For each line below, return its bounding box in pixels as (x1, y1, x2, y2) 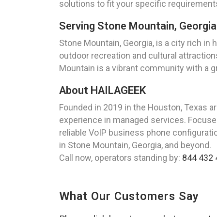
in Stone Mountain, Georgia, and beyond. (59, 140, 211, 151)
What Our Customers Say (59, 189, 199, 203)
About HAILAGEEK (59, 84, 146, 97)
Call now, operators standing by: (59, 153, 182, 163)
